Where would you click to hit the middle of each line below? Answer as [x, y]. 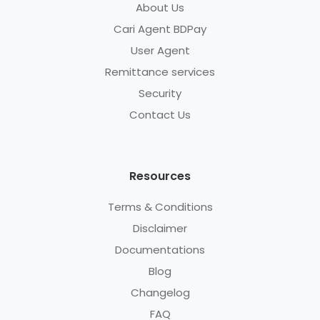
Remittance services [160, 71]
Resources [160, 176]
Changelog [160, 293]
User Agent [160, 50]
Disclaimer [160, 229]
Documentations [160, 250]
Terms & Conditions [160, 207]
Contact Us [160, 114]
